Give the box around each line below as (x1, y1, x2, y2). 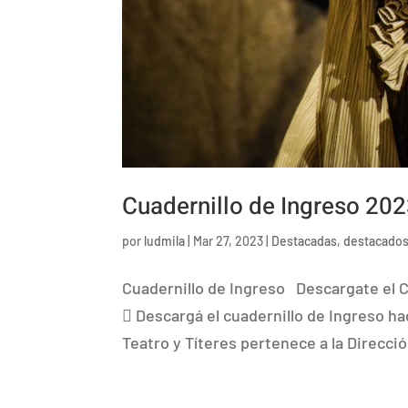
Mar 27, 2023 (193, 232, 264, 249)
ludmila (144, 232, 186, 249)
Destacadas (271, 232, 338, 249)
